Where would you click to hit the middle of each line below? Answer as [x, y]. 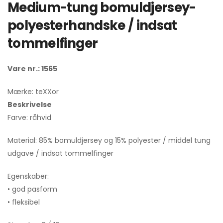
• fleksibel [24, 202]
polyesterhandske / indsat [92, 26]
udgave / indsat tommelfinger [60, 154]
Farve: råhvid [29, 118]
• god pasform [32, 189]
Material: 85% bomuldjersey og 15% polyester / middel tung [109, 141]
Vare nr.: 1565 [32, 69]
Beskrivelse [30, 105]
